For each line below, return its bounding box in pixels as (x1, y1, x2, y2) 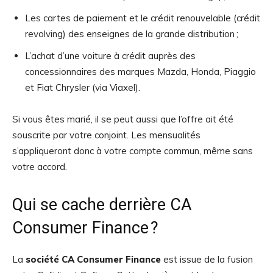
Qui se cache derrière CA (12, 195, 192, 215)
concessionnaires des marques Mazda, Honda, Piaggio (25, 66, 256, 78)
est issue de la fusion (161, 253, 253, 266)
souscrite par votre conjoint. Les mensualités (12, 129, 200, 141)
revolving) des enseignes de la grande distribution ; (25, 28, 238, 40)
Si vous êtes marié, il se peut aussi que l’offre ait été (12, 113, 233, 126)
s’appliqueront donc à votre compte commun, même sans (12, 145, 253, 157)
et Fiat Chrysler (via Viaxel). (25, 82, 140, 94)
